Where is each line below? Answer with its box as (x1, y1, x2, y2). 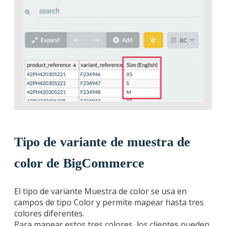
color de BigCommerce (14, 155, 144, 171)
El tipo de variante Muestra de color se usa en (14, 185, 187, 197)
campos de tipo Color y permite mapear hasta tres (14, 196, 204, 208)
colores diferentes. (14, 207, 84, 219)
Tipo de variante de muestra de (14, 134, 190, 149)
